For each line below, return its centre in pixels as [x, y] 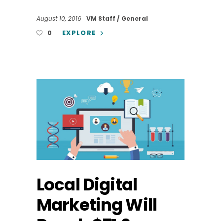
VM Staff [102, 19]
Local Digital [87, 184]
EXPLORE [79, 33]
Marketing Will [97, 204]
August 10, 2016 [60, 19]
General [135, 19]
